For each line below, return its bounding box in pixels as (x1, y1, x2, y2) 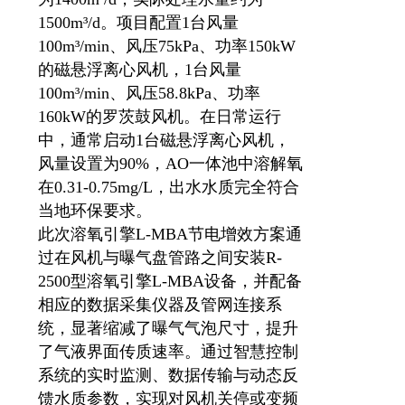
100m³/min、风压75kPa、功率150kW (38, 37, 296, 55)
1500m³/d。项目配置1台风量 (38, 14, 239, 32)
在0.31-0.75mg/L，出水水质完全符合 (38, 178, 299, 196)
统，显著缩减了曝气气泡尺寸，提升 (38, 319, 298, 337)
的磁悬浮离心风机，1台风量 (38, 61, 241, 79)
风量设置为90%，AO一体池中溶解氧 (38, 155, 303, 173)
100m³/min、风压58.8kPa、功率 (38, 84, 260, 102)
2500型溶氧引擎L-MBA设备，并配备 (38, 272, 302, 290)
